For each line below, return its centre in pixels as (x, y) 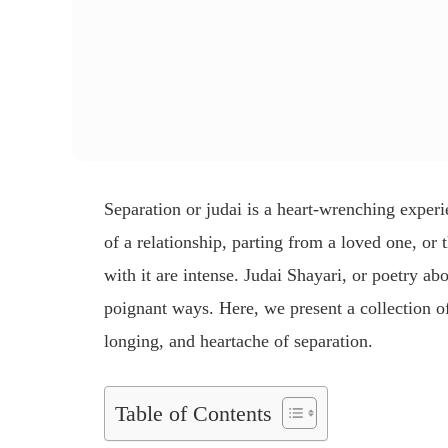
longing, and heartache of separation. (239, 341)
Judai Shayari (293, 275)
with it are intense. (174, 275)
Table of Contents (194, 414)
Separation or (155, 209)
